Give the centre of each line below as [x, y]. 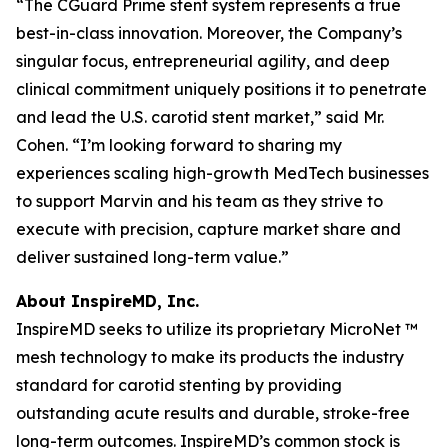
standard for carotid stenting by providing [179, 385]
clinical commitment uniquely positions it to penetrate [221, 89]
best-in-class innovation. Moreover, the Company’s [209, 33]
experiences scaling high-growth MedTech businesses [222, 173]
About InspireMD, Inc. [107, 301]
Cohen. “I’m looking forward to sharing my [179, 145]
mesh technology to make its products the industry [210, 357]
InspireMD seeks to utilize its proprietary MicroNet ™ [217, 329]
